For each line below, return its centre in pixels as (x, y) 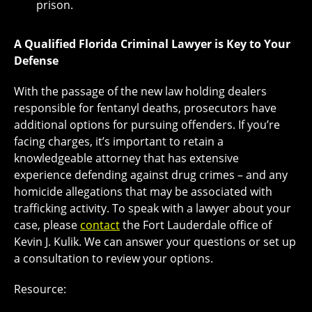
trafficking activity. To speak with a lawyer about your (153, 209)
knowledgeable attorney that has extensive (126, 158)
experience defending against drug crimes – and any (151, 175)
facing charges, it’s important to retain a (119, 142)
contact (100, 225)
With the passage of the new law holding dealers (140, 92)
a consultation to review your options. (114, 259)
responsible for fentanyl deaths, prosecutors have (145, 108)
